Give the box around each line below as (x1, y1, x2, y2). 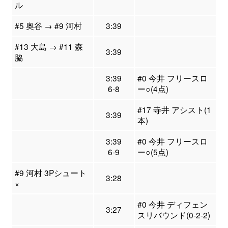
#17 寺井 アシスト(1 (137, 104, 211, 116)
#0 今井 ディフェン (137, 198, 208, 210)
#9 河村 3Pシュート (14, 167, 87, 179)
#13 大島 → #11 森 (14, 41, 83, 52)
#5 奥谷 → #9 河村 (14, 20, 82, 32)
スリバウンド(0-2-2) (137, 209, 210, 221)
